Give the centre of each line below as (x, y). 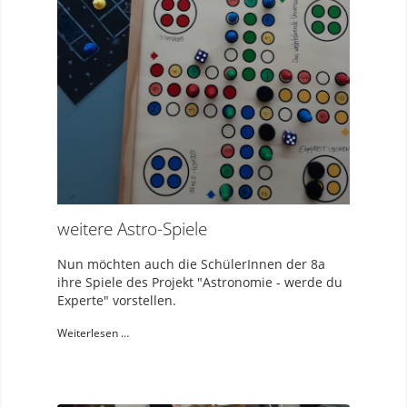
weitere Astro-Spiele (132, 229)
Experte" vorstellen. (117, 300)
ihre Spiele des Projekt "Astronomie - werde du (200, 282)
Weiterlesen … (93, 333)
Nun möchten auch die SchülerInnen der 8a (191, 263)
